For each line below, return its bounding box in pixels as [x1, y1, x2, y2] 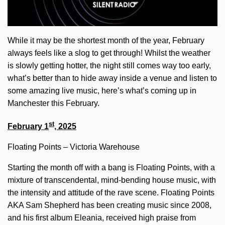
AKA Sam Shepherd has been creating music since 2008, [8, 201, 211, 210]
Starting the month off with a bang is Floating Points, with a [8, 163, 215, 172]
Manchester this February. [8, 98, 99, 107]
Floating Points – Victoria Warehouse [8, 143, 140, 152]
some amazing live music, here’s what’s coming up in [8, 86, 196, 95]
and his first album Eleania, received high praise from [8, 213, 196, 222]
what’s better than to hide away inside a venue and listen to [8, 73, 217, 82]
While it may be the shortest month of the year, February [8, 36, 204, 45]
